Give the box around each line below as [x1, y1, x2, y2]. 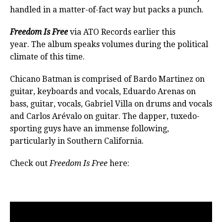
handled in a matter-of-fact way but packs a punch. [10, 5, 204, 15]
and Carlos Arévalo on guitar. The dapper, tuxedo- [10, 111, 200, 121]
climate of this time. [10, 52, 85, 62]
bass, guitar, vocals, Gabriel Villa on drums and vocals [10, 99, 212, 109]
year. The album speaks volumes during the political [10, 40, 208, 50]
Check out [10, 159, 50, 168]
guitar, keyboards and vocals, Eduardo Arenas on [10, 87, 196, 97]
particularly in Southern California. [10, 136, 144, 146]
